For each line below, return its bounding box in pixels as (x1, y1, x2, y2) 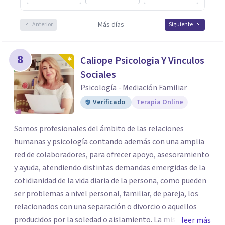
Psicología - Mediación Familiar (80, 82, 187, 93)
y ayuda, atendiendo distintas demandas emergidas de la (14, 162, 205, 173)
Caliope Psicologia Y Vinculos (80, 54, 204, 68)
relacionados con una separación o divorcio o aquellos (14, 201, 197, 212)
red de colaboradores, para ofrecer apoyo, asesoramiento (14, 149, 209, 160)
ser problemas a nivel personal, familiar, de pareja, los (14, 188, 198, 199)
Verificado (93, 97, 125, 107)
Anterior (32, 20, 53, 29)
